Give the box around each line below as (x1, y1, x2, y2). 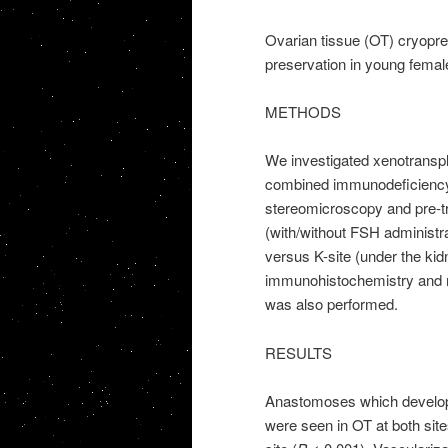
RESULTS (264, 341, 332, 363)
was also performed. (264, 293, 398, 315)
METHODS (264, 100, 341, 122)
